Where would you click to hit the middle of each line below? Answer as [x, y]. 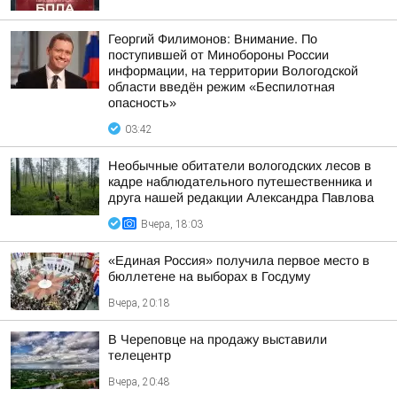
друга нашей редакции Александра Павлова [241, 198]
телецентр [140, 355]
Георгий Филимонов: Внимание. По [213, 39]
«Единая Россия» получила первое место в [239, 261]
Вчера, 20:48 [139, 382]
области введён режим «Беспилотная [222, 87]
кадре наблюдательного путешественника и [240, 182]
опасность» [142, 103]
